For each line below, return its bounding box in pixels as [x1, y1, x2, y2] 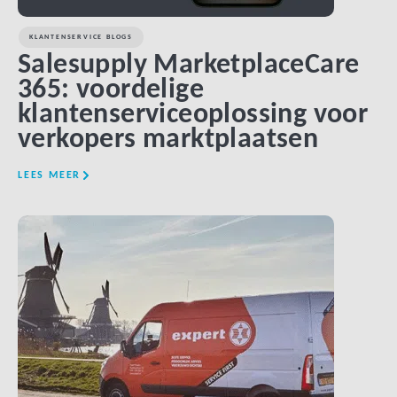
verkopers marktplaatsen [18, 126, 319, 154]
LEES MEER [18, 170, 82, 181]
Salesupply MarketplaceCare [18, 51, 360, 80]
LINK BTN [171, 226, 226, 237]
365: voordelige [18, 76, 204, 105]
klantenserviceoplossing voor [18, 101, 369, 129]
